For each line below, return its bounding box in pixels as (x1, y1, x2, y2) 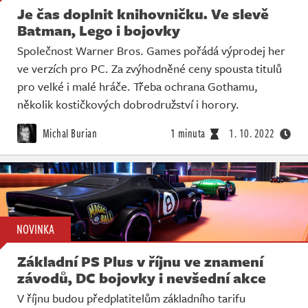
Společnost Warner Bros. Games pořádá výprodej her (17, 42, 285, 60)
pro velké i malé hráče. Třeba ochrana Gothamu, (17, 78, 258, 96)
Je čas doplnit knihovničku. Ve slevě (17, 3, 269, 25)
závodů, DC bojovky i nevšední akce (17, 267, 266, 288)
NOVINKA (16, 219, 54, 238)
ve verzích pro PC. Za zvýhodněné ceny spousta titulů (17, 60, 282, 78)
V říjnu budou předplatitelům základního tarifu (17, 289, 245, 307)
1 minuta (170, 125, 206, 142)
